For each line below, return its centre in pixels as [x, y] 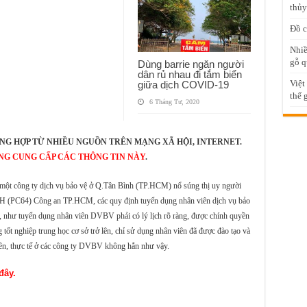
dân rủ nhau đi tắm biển [189, 74]
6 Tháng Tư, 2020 [174, 101]
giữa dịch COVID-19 [183, 84]
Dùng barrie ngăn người [191, 64]
